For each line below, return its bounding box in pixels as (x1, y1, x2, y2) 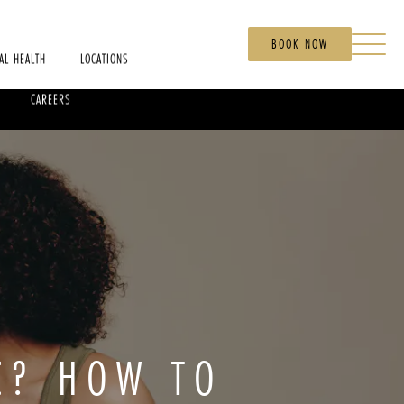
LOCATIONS (80, 49, 130, 68)
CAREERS (31, 89, 71, 108)
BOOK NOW (271, 34, 328, 53)
